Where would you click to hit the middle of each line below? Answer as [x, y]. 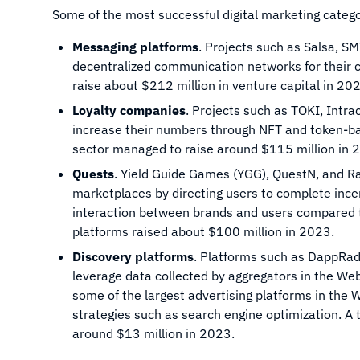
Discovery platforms [133, 256]
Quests [93, 174]
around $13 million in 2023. [153, 333]
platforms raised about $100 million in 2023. [203, 231]
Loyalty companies [129, 110]
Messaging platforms [135, 47]
